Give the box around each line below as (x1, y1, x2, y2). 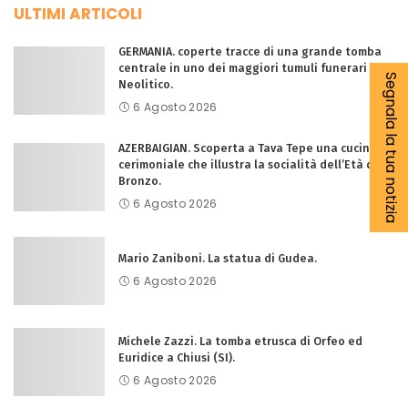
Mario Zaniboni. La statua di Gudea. (118, 251, 317, 265)
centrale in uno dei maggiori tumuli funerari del (118, 61, 388, 75)
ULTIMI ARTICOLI (14, 3, 142, 25)
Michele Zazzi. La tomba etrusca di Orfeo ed (118, 334, 362, 348)
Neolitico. (118, 77, 173, 91)
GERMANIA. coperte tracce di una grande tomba (118, 45, 382, 58)
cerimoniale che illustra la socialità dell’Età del (118, 158, 384, 171)
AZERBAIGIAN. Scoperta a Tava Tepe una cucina (118, 141, 377, 155)
